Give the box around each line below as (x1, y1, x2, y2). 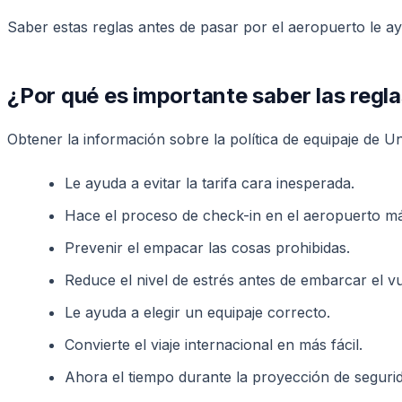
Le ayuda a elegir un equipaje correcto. (65, 302, 330, 321)
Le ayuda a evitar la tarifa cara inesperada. (65, 173, 354, 192)
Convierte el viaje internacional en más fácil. (65, 335, 363, 354)
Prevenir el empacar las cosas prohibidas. (65, 238, 350, 257)
